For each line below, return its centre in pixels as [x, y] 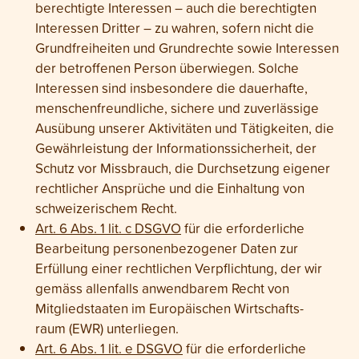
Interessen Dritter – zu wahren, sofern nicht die [175, 28]
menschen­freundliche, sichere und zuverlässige [177, 108]
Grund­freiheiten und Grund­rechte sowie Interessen [187, 48]
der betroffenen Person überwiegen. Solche [167, 68]
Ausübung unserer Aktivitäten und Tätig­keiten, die [185, 128]
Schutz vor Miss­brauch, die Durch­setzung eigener [183, 168]
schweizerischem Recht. [106, 208]
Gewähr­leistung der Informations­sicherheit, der [176, 148]
